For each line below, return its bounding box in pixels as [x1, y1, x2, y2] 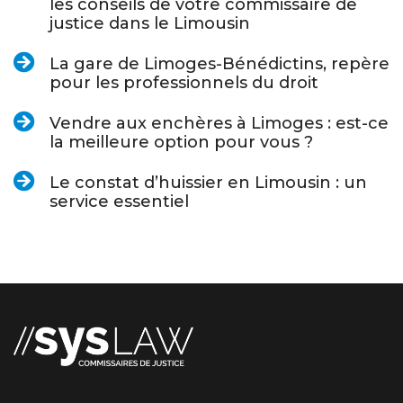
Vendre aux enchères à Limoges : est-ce [49, 113, 389, 134]
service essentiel [49, 192, 189, 212]
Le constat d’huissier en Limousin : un [49, 173, 367, 193]
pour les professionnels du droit [49, 73, 318, 94]
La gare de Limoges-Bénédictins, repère [49, 54, 390, 75]
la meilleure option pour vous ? [49, 132, 313, 153]
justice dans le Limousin [49, 13, 250, 34]
